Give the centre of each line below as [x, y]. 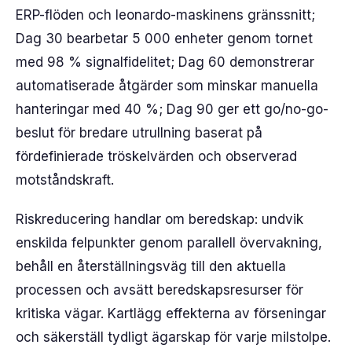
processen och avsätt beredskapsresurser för [159, 290]
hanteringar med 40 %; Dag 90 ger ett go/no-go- [172, 109]
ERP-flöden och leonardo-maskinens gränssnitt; [165, 15]
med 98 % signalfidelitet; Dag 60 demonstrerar [165, 62]
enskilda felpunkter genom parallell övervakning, [169, 243]
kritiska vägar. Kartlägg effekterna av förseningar [171, 313]
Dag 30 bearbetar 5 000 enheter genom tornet [164, 38]
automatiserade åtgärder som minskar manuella [167, 86]
